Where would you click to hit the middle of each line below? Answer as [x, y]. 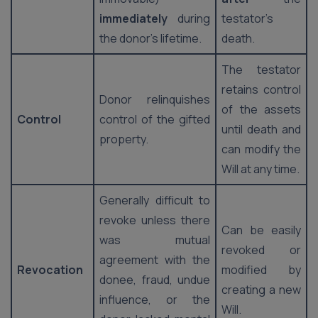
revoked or [261, 250]
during [189, 18]
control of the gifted [155, 119]
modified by [261, 270]
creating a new [261, 290]
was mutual [155, 240]
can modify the [261, 149]
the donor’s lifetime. [150, 38]
